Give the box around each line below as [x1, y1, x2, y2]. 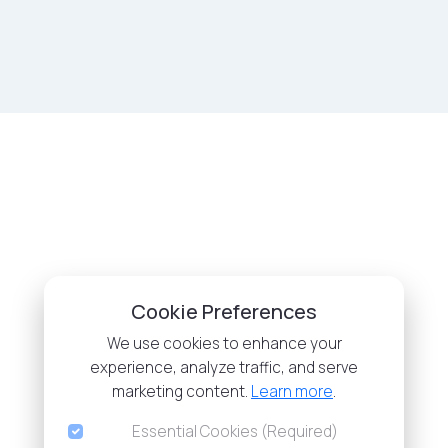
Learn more [251, 381, 333, 402]
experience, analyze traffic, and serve [90, 357, 358, 378]
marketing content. [112, 381, 251, 402]
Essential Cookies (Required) [132, 421, 339, 442]
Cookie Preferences [131, 298, 317, 325]
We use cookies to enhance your [106, 333, 342, 354]
